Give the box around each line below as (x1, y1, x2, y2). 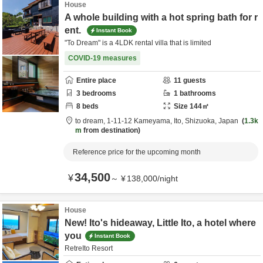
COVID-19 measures (68, 54, 137, 62)
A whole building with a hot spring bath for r (65, 12, 258, 22)
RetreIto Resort (65, 244, 113, 252)
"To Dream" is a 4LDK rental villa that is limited (65, 39, 211, 47)
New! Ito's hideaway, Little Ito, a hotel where (65, 218, 256, 228)
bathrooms (178, 89, 216, 97)
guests (181, 76, 206, 85)
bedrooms (80, 89, 116, 97)
